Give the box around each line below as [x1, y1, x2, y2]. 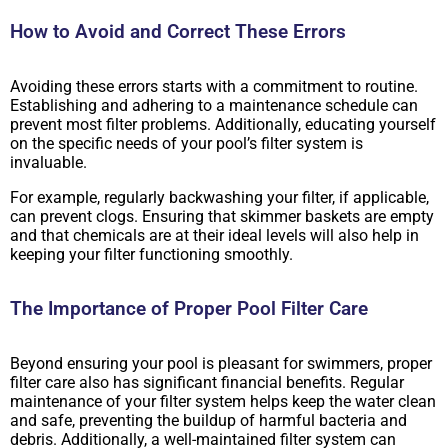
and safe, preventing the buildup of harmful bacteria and [10, 410, 407, 430]
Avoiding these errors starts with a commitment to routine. [10, 76, 418, 96]
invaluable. [10, 152, 87, 172]
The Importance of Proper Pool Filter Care [10, 297, 368, 320]
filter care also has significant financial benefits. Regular [10, 372, 404, 392]
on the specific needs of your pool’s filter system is [10, 133, 363, 153]
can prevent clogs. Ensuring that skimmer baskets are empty [10, 206, 434, 226]
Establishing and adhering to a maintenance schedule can [10, 95, 418, 115]
